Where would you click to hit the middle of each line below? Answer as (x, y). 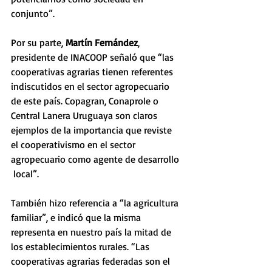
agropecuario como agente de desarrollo (96, 159)
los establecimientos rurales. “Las (81, 246)
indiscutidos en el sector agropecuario (91, 86)
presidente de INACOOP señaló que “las (93, 57)
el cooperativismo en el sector (74, 144)
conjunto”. (33, 13)
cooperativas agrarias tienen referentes (93, 72)
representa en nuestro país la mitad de (92, 232)
